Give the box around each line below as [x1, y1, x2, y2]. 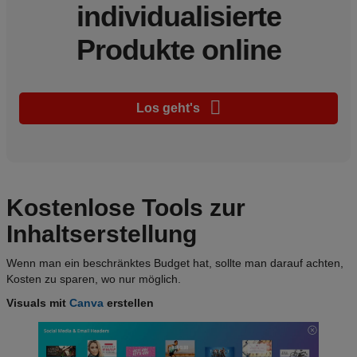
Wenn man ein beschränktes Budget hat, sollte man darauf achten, [6, 256, 343, 269]
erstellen [104, 296, 154, 309]
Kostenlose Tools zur [6, 194, 245, 221]
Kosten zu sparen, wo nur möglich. [6, 272, 181, 285]
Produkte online [76, 33, 281, 66]
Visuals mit [6, 296, 69, 309]
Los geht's [136, 100, 203, 115]
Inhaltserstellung [6, 220, 197, 247]
